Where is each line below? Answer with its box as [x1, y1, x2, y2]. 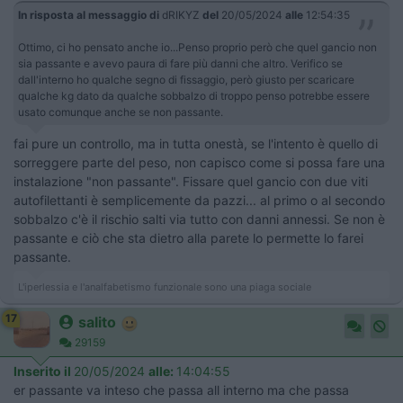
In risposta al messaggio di [18, 8, 159, 22]
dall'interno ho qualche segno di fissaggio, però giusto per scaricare [18, 73, 354, 87]
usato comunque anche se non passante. [18, 105, 223, 120]
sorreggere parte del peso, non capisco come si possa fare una [13, 155, 385, 171]
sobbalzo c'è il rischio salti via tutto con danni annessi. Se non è [13, 211, 385, 228]
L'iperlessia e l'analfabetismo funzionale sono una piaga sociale [18, 281, 311, 294]
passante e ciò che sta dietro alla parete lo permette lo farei [13, 230, 363, 246]
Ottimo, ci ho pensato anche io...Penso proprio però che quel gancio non [18, 40, 377, 55]
